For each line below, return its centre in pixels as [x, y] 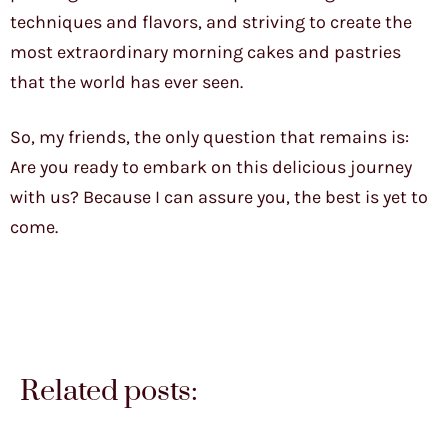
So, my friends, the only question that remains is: [209, 137]
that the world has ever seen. [126, 82]
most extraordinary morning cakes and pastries [205, 52]
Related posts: [109, 392]
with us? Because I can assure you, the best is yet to [219, 197]
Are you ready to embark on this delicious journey [211, 167]
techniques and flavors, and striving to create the [211, 22]
